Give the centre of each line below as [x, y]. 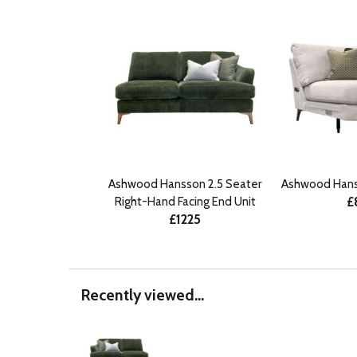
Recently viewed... [143, 295]
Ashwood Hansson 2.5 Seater [185, 184]
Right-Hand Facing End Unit [185, 202]
